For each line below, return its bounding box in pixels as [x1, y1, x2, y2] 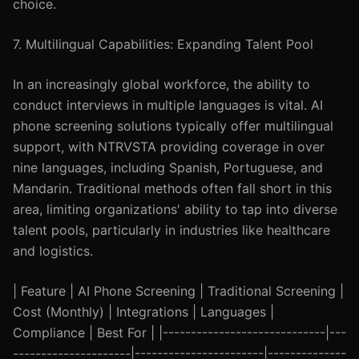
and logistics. [13, 243, 93, 259]
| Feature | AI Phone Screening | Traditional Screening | [13, 283, 344, 299]
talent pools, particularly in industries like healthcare [13, 222, 330, 238]
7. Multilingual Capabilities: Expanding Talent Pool [13, 36, 313, 52]
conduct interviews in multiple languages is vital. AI [13, 97, 323, 113]
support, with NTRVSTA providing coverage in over [13, 139, 325, 155]
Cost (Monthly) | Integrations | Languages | [13, 304, 274, 320]
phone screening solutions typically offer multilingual [13, 118, 333, 134]
